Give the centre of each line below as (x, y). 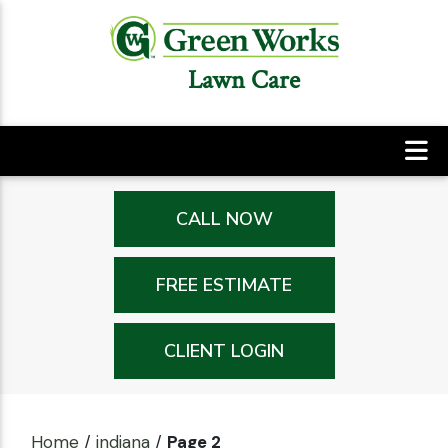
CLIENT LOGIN (224, 350)
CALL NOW (224, 218)
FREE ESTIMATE (224, 284)
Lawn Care (244, 79)
